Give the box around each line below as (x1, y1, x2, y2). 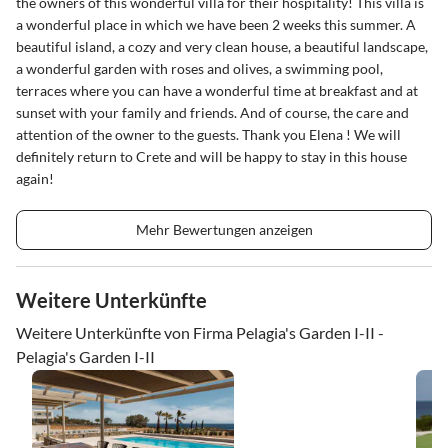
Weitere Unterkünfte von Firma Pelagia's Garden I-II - (16, 322, 384, 342)
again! (16, 169, 54, 187)
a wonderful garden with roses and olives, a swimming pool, (16, 59, 383, 77)
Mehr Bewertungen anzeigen (135, 220, 313, 238)
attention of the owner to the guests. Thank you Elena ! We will (16, 125, 401, 143)
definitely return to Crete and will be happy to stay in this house (16, 147, 407, 165)
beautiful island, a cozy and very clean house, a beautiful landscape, (16, 37, 428, 55)
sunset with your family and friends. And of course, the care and (16, 103, 409, 121)
